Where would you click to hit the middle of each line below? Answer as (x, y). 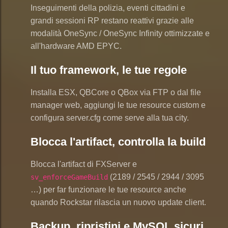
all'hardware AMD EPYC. (76, 46)
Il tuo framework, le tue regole (109, 70)
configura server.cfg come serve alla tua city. (110, 118)
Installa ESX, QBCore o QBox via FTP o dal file (116, 93)
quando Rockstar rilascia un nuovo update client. (118, 203)
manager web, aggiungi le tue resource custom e (118, 105)
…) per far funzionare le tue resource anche (108, 190)
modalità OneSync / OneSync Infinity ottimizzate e (120, 34)
